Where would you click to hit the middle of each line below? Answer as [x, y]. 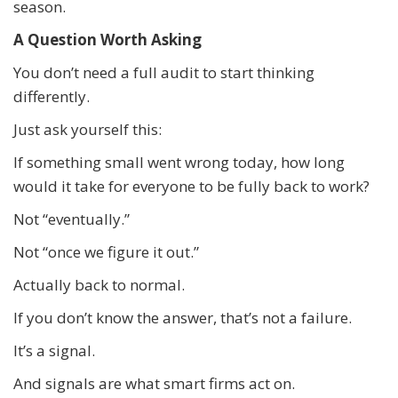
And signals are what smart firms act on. [154, 383]
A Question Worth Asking [107, 39]
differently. [52, 96]
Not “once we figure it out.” [106, 251]
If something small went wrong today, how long [179, 162]
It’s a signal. [54, 350]
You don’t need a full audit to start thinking [164, 72]
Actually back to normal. [99, 284]
